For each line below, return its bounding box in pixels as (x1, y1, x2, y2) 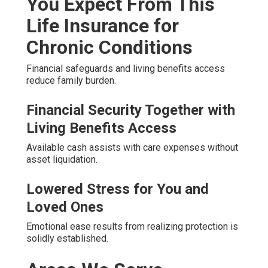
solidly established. (26, 233, 108, 245)
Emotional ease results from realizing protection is (26, 221, 238, 233)
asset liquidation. (26, 154, 98, 166)
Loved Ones (26, 199, 103, 216)
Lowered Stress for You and (26, 181, 209, 198)
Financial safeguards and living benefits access (26, 63, 225, 75)
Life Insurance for (26, 14, 179, 38)
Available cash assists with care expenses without (26, 142, 238, 154)
